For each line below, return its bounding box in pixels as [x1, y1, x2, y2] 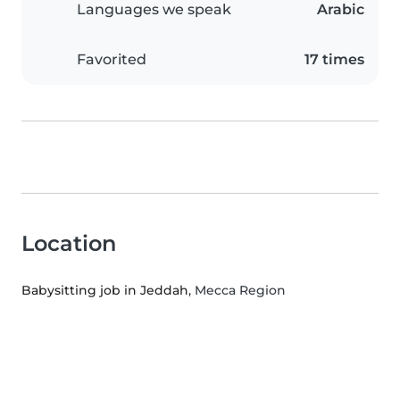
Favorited [77, 51, 146, 69]
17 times [304, 51, 364, 69]
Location [21, 230, 116, 257]
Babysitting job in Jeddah [21, 282, 188, 299]
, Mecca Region [188, 282, 286, 299]
